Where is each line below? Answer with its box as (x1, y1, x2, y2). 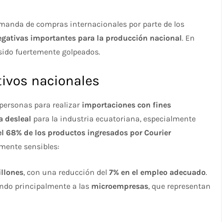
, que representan (148, 181, 211, 191)
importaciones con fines (82, 100, 171, 110)
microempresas (91, 181, 149, 191)
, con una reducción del (23, 167, 110, 177)
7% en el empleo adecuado (109, 167, 206, 177)
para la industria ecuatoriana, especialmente (31, 113, 196, 123)
